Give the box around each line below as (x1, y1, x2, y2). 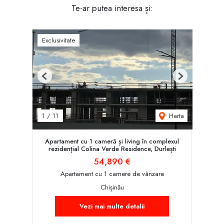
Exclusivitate (42, 35, 75, 45)
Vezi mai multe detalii (79, 201, 144, 211)
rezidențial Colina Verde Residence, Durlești (48, 144, 176, 154)
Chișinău (100, 182, 124, 192)
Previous (44, 75, 66, 85)
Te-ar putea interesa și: (71, 2, 153, 14)
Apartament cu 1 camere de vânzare (60, 168, 164, 178)
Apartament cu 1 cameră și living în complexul (45, 136, 179, 146)
